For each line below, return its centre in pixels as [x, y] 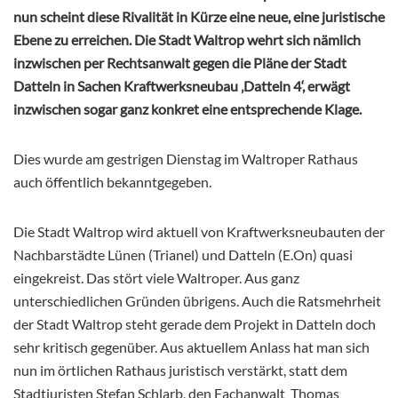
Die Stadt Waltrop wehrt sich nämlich [247, 40]
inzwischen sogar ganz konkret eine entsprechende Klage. [187, 109]
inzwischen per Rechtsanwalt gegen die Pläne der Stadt [180, 63]
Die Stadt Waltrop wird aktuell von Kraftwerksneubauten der [199, 232]
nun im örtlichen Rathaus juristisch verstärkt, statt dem [180, 370]
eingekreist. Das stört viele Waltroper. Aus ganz [156, 278]
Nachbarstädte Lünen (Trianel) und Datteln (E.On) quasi [183, 255]
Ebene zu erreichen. [74, 40]
